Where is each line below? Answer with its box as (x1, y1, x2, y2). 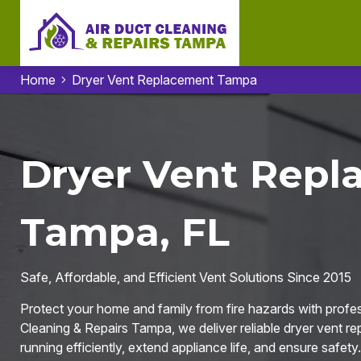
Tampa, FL (19, 208, 230, 255)
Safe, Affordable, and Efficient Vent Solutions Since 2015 (19, 268, 351, 285)
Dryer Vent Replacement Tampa (71, 72, 257, 88)
